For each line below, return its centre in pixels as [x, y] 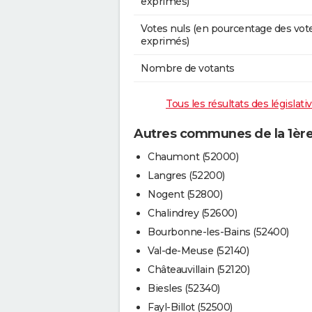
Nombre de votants [188, 69]
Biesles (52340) [184, 288]
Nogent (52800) [185, 194]
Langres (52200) [186, 175]
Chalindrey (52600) [192, 213]
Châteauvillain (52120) [198, 269]
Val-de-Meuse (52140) [198, 250]
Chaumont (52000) [193, 156]
